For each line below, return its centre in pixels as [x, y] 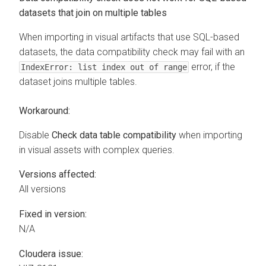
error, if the [212, 66]
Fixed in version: [53, 214]
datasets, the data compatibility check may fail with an [132, 52]
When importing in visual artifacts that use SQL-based [129, 37]
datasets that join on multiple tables [93, 12]
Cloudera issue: [51, 254]
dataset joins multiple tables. [78, 81]
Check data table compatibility [114, 135]
